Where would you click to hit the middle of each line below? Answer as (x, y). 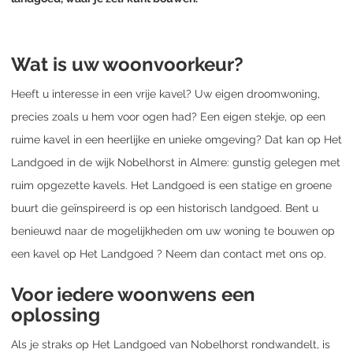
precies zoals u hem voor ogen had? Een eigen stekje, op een (168, 116)
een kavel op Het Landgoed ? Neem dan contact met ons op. (169, 253)
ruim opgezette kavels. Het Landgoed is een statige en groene (171, 185)
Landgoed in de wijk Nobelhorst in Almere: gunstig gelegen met (176, 162)
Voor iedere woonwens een (133, 294)
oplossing (56, 314)
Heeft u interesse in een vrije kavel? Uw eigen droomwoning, (165, 93)
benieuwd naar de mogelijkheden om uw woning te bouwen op (173, 230)
